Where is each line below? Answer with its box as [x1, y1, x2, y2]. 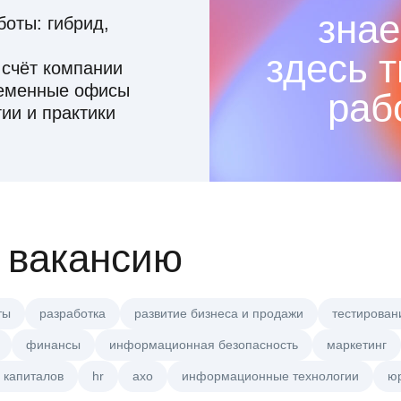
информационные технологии [182, 369, 359, 384]
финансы [26, 337, 81, 353]
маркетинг [327, 337, 387, 353]
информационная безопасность [109, 337, 298, 353]
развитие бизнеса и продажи [134, 306, 303, 321]
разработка [39, 306, 106, 321]
